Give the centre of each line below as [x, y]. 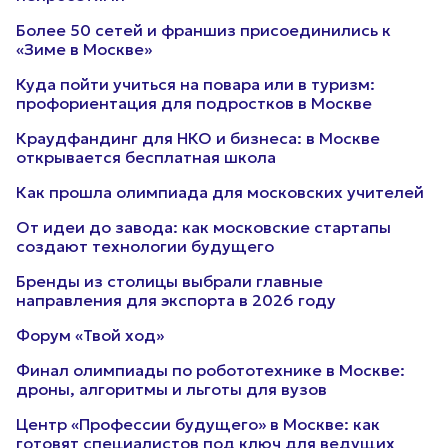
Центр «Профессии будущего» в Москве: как [198, 424]
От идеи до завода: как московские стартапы [203, 227]
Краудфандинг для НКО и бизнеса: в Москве [198, 138]
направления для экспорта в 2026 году [176, 300]
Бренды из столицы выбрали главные [169, 281]
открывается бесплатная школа [146, 157]
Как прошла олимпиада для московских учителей [220, 192]
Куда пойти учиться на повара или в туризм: [195, 84]
